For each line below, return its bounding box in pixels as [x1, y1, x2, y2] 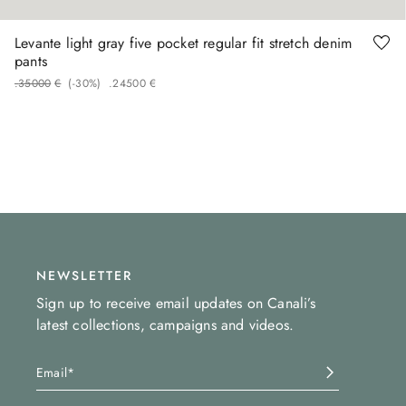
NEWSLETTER [36, 266, 132, 285]
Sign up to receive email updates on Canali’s [36, 293, 315, 314]
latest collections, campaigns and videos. [36, 314, 295, 336]
